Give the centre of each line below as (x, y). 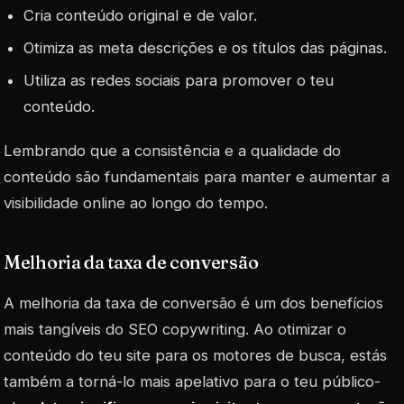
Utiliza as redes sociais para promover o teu (179, 80)
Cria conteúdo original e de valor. (141, 15)
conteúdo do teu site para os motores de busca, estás (195, 356)
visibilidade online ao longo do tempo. (136, 203)
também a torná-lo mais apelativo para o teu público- (192, 382)
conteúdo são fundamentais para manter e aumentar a (197, 177)
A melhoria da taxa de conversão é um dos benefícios (193, 303)
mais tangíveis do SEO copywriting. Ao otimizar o (175, 330)
